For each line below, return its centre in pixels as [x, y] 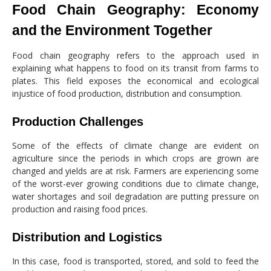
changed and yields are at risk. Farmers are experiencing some [135, 171]
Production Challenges [78, 121]
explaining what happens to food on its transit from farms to [135, 68]
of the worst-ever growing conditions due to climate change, [135, 183]
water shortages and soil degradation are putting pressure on [135, 196]
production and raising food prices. [80, 209]
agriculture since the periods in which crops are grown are [135, 158]
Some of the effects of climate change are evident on [135, 145]
